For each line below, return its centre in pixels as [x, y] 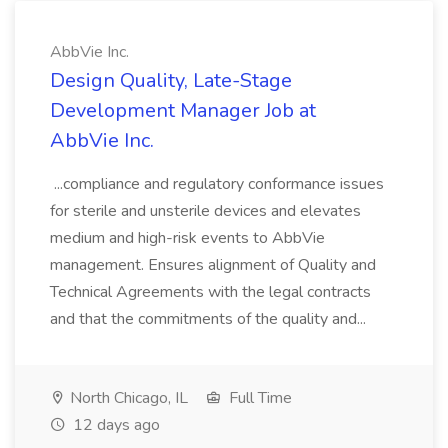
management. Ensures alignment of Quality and [213, 265]
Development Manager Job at [183, 110]
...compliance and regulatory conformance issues [217, 184]
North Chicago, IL [127, 398]
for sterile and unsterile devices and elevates [205, 211]
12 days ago [114, 425]
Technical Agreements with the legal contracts [210, 292]
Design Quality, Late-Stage [171, 80]
